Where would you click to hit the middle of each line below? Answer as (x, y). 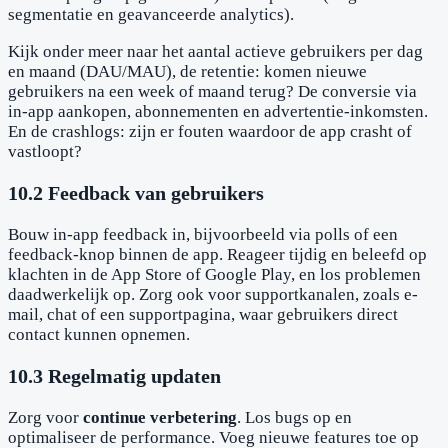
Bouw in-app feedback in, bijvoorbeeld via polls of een (203, 234)
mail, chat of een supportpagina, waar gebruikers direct (203, 314)
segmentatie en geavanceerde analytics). (151, 15)
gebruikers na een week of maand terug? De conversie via (212, 92)
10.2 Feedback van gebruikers (136, 192)
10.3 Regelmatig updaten (114, 375)
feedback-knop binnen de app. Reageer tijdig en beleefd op (217, 254)
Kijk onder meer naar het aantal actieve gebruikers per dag (215, 52)
